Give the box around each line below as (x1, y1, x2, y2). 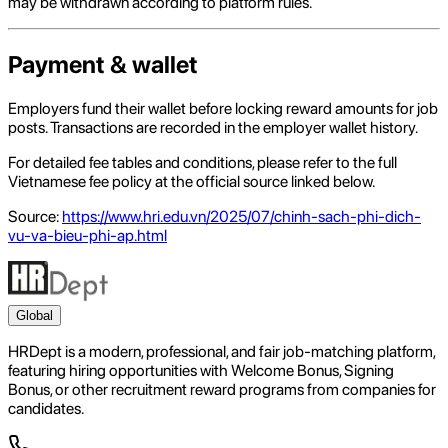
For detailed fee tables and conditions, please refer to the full (8, 153, 397, 173)
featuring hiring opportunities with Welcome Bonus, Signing (8, 361, 394, 381)
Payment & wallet (8, 50, 198, 80)
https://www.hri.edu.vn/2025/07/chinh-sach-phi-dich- (62, 207, 421, 227)
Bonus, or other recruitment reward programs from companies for (8, 380, 436, 400)
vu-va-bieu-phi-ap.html (8, 226, 167, 246)
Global (16, 308, 53, 324)
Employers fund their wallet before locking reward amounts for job (8, 99, 438, 119)
